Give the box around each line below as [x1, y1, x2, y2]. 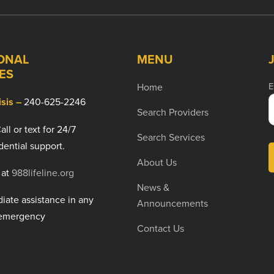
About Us [137, 155, 177, 169]
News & [137, 180, 169, 194]
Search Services [137, 130, 205, 144]
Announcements [137, 196, 208, 210]
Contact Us [137, 221, 184, 235]
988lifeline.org [12, 165, 74, 179]
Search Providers [137, 105, 209, 119]
